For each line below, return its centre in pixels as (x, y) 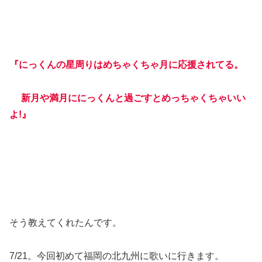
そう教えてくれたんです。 (71, 223)
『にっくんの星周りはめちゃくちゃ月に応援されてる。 (126, 65)
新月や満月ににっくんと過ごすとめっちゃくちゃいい (127, 98)
